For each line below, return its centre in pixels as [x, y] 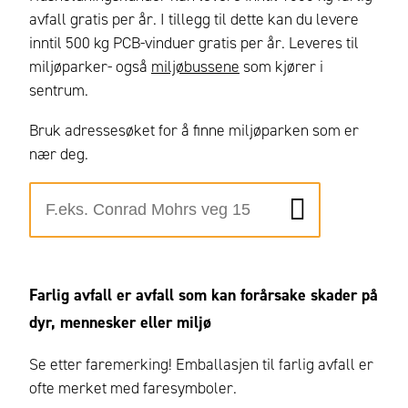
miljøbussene [195, 67]
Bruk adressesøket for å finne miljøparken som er [194, 130]
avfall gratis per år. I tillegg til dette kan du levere [194, 20]
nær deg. [59, 153]
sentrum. [59, 91]
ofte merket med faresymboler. [133, 388]
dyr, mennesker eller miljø [120, 322]
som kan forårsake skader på [276, 295]
